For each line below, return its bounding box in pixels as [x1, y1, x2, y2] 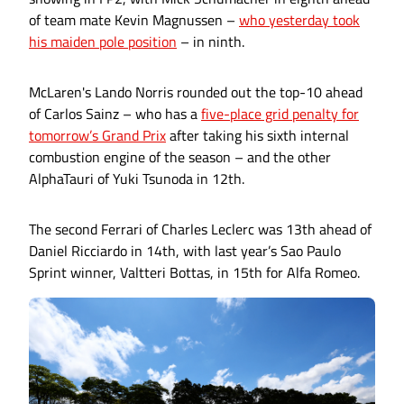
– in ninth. [177, 31, 244, 53]
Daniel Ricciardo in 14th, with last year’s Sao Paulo [29, 240, 341, 262]
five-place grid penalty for [201, 103, 359, 125]
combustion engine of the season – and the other [29, 146, 331, 169]
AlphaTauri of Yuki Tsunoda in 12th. [29, 168, 244, 190]
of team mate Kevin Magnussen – [29, 9, 239, 32]
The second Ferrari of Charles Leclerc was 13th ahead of [29, 218, 372, 241]
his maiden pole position [29, 31, 177, 53]
